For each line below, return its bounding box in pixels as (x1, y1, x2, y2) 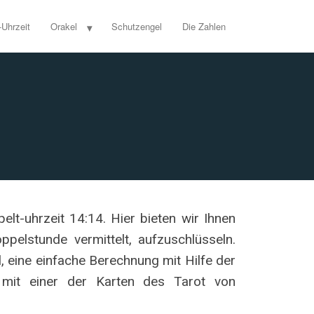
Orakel (50, 19, 77, 33)
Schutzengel (111, 19, 163, 33)
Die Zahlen (182, 19, 226, 33)
